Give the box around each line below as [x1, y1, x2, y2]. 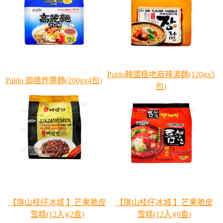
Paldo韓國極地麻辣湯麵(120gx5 [107, 70, 215, 79]
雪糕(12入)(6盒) [137, 210, 191, 219]
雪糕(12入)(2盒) [30, 210, 84, 219]
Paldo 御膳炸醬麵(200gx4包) [5, 76, 102, 85]
